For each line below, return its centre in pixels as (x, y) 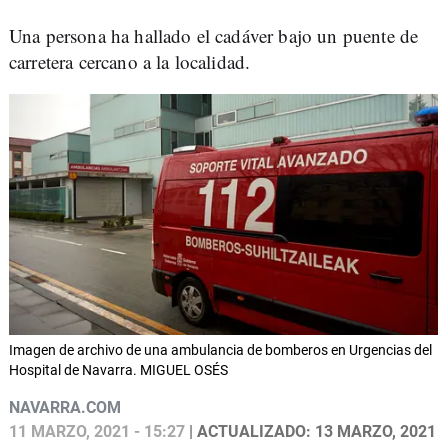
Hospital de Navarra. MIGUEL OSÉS (118, 370)
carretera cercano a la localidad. (130, 61)
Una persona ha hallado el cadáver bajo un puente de (214, 35)
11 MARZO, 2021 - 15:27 (97, 432)
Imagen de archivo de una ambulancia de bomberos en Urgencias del (220, 350)
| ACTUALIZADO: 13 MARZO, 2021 (310, 432)
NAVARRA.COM (65, 408)
